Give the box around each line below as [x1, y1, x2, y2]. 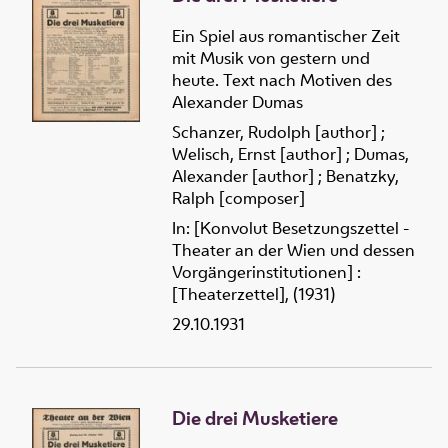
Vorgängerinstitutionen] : [172, 260, 361, 283]
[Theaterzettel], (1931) [172, 282, 335, 305]
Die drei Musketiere [172, 404, 338, 431]
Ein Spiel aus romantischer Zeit [172, 24, 400, 47]
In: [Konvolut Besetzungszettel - [172, 216, 409, 239]
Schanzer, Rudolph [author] [172, 120, 377, 143]
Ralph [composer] [172, 186, 305, 209]
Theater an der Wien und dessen [172, 238, 415, 261]
